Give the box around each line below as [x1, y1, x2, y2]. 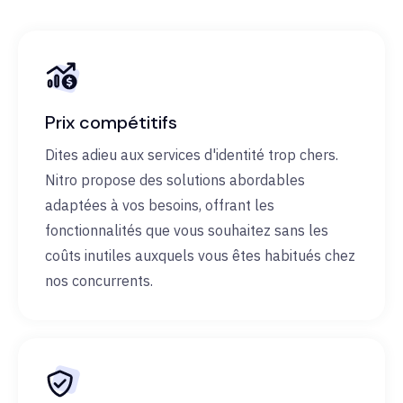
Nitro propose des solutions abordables [45, 171, 305, 190]
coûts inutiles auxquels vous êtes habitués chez [45, 246, 355, 265]
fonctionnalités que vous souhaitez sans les [45, 221, 328, 240]
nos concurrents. [45, 272, 153, 291]
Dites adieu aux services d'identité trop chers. [45, 146, 338, 165]
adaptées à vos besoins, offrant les [45, 196, 274, 215]
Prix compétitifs [45, 111, 177, 135]
